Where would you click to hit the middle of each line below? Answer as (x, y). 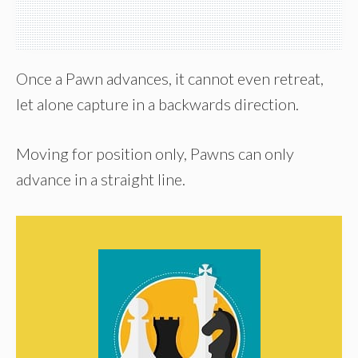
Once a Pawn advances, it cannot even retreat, (170, 78)
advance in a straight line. (101, 179)
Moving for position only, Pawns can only (155, 153)
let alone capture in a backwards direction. (157, 103)
